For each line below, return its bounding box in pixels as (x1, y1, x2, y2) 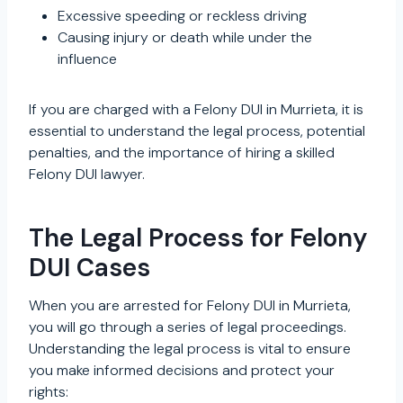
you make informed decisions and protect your (29, 360, 335, 380)
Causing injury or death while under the (58, 27, 312, 47)
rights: (29, 381, 68, 401)
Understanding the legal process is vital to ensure (29, 338, 351, 358)
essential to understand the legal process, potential (29, 121, 365, 140)
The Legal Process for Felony (29, 220, 368, 255)
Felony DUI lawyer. (29, 164, 145, 184)
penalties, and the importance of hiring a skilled (29, 142, 335, 162)
